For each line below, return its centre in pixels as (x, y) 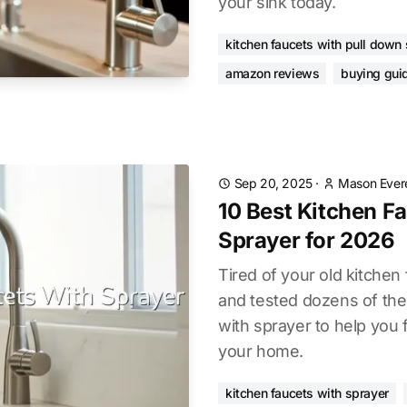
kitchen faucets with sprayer (307, 393)
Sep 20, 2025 (273, 183)
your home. (261, 351)
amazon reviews (273, 73)
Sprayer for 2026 (307, 240)
